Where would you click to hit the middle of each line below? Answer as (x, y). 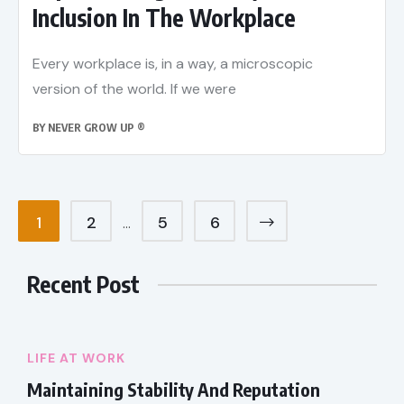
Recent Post (83, 285)
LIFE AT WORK (76, 358)
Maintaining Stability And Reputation (174, 390)
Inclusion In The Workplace (164, 18)
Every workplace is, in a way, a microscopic (173, 64)
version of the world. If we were (134, 89)
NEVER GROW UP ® (96, 128)
